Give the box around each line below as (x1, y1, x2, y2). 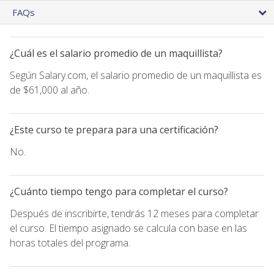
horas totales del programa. (10, 235, 130, 250)
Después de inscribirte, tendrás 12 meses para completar (10, 206, 259, 220)
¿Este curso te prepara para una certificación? (10, 122, 218, 136)
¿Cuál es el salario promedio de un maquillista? (10, 46, 223, 60)
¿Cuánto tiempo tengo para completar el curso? (10, 184, 228, 198)
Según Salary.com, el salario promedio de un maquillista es (10, 68, 262, 82)
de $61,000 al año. (10, 83, 89, 97)
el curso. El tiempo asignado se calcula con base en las (10, 221, 247, 235)
